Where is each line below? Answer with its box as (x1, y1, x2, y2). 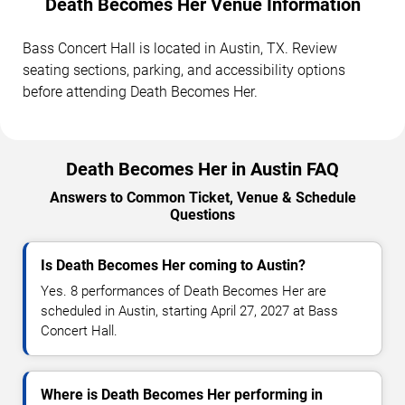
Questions (170, 205, 235, 223)
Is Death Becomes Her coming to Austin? (41, 256, 306, 274)
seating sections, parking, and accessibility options (23, 61, 345, 79)
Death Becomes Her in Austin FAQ (66, 157, 339, 180)
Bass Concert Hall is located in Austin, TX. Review (23, 39, 337, 57)
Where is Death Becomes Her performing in (41, 385, 323, 403)
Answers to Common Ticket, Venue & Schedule (49, 188, 356, 206)
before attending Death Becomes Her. (23, 82, 258, 100)
